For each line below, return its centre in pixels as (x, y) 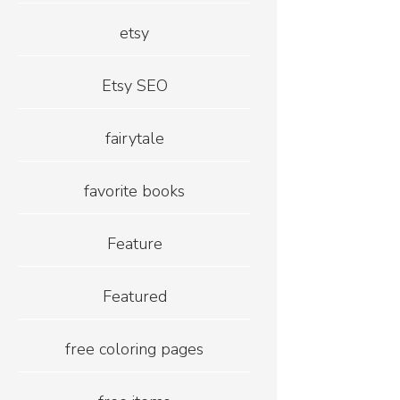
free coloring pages (135, 350)
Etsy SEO (134, 86)
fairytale (134, 139)
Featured (134, 297)
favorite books (135, 192)
